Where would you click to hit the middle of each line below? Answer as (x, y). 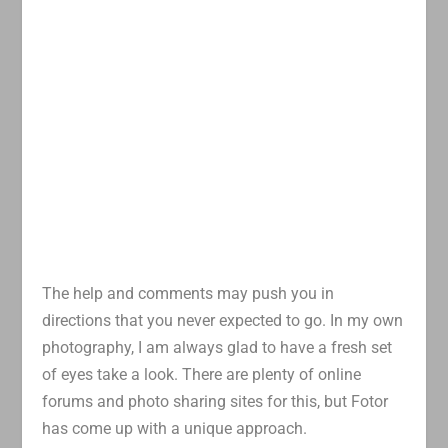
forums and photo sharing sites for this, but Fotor (215, 402)
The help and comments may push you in (188, 294)
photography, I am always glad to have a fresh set (217, 348)
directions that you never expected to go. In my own (223, 321)
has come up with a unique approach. (175, 429)
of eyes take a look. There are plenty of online (202, 375)
